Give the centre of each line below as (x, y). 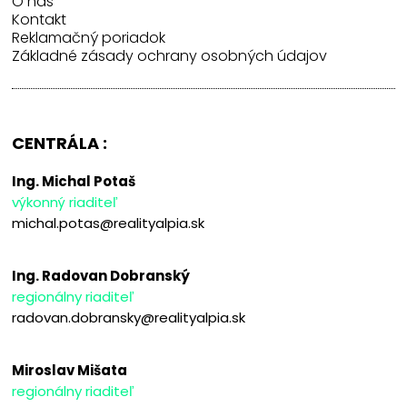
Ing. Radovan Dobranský (101, 276)
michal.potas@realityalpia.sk (109, 223)
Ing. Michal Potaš (74, 182)
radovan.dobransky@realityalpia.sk (129, 318)
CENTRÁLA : (60, 144)
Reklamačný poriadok (89, 38)
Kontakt (40, 20)
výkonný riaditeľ (65, 203)
